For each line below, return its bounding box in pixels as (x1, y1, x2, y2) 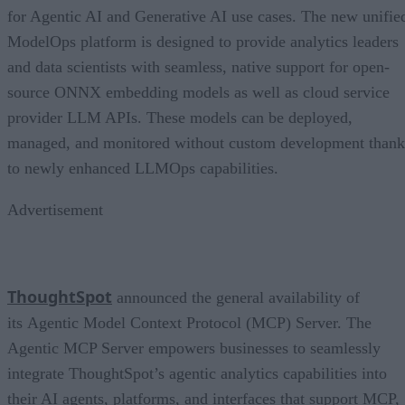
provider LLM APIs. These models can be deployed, (7, 108, 353, 127)
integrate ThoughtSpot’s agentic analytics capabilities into (7, 363, 387, 382)
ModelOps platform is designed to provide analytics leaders (7, 32, 399, 51)
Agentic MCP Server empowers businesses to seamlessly (7, 338, 381, 357)
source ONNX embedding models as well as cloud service (7, 82, 390, 101)
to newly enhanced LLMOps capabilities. (7, 158, 278, 177)
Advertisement (7, 200, 103, 219)
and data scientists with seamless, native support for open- (7, 57, 390, 76)
